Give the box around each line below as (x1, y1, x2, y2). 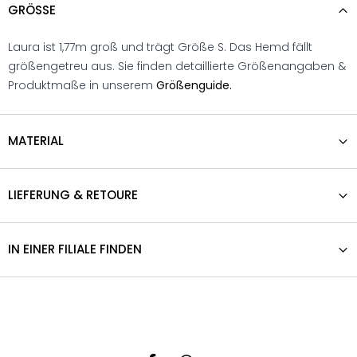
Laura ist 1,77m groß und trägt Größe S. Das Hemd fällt (8, 39, 312, 56)
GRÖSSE (8, 2, 49, 19)
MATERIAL (8, 132, 64, 150)
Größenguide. (156, 77, 232, 94)
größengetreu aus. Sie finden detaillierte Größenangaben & (8, 58, 346, 75)
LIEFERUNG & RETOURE (8, 186, 138, 204)
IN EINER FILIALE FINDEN (8, 241, 142, 258)
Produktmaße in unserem (8, 77, 156, 94)
